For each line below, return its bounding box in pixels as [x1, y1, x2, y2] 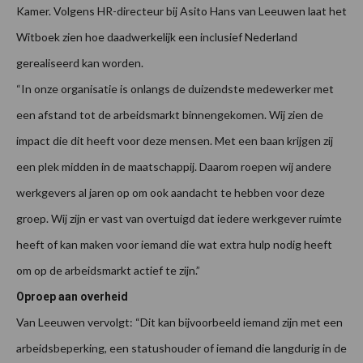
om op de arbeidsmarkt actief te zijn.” [16, 263, 200, 278]
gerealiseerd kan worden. [16, 56, 143, 70]
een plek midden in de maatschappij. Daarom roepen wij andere [16, 160, 331, 174]
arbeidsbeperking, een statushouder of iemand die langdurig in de [16, 341, 347, 356]
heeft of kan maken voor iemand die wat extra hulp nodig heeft [16, 237, 332, 252]
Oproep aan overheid [16, 290, 128, 304]
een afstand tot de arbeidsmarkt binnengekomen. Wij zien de [16, 108, 323, 122]
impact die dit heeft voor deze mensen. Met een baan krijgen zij [16, 134, 333, 148]
